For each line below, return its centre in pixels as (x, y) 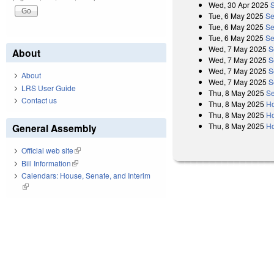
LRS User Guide (49, 87)
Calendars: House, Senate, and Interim (86, 176)
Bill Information (46, 163)
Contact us (39, 100)
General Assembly (54, 128)
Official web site (47, 150)
